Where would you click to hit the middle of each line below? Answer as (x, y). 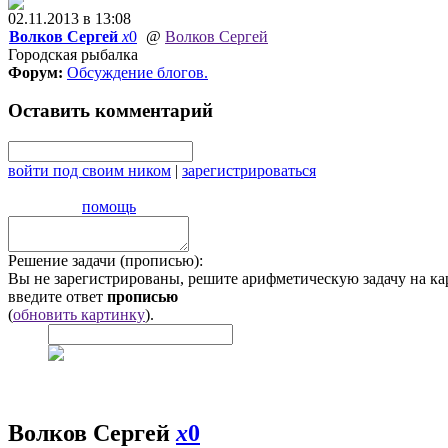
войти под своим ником (89, 171)
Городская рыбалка (73, 54)
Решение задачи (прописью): (105, 261)
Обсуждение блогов (135, 72)
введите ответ (57, 297)
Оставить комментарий (110, 111)
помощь (109, 207)
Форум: (35, 72)
